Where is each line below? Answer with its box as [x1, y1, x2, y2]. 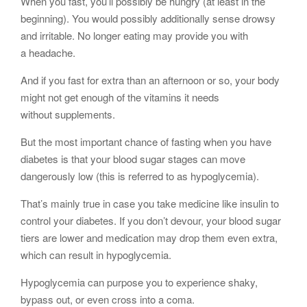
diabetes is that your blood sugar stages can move [21, 151, 245, 167]
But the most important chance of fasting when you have [21, 134, 271, 149]
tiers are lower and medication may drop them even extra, [21, 230, 278, 245]
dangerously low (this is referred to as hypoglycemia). [21, 169, 259, 184]
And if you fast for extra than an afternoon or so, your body [21, 73, 280, 88]
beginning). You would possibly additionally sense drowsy [21, 11, 275, 26]
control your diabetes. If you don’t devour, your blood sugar [21, 213, 281, 228]
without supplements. [21, 107, 115, 122]
